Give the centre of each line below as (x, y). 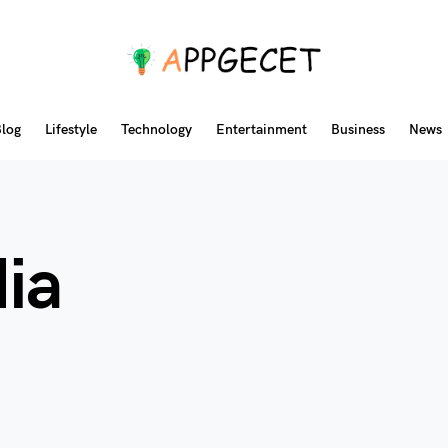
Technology (156, 129)
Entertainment (261, 129)
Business (358, 129)
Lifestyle (71, 129)
